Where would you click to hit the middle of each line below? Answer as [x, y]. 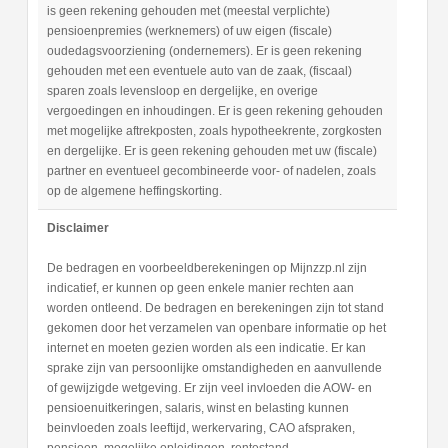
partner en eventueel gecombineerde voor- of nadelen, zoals [211, 171]
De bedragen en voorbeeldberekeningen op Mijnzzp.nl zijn [206, 268]
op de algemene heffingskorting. [134, 191]
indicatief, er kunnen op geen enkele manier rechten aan [200, 288]
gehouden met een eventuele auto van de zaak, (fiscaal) [199, 71]
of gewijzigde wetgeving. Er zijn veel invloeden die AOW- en [209, 388]
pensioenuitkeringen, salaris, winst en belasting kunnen [197, 408]
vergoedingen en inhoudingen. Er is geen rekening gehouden [214, 111]
